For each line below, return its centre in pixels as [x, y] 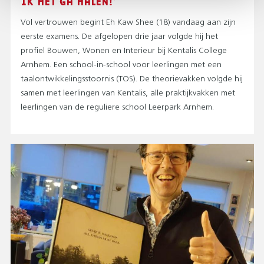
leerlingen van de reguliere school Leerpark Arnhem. [117, 108]
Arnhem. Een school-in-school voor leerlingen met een [121, 65]
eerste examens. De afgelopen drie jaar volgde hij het [119, 37]
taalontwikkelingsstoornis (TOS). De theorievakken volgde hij [132, 80]
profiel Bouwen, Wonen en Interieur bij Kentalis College [124, 51]
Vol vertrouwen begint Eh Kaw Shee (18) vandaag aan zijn [128, 23]
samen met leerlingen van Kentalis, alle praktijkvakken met [128, 94]
